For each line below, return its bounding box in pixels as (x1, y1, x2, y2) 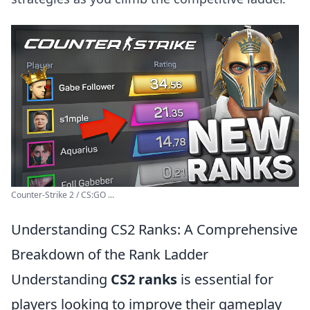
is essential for (177, 270, 273, 289)
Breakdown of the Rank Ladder (11, 245, 208, 264)
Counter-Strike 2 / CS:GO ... (11, 189, 114, 201)
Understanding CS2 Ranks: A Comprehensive (11, 220, 298, 239)
